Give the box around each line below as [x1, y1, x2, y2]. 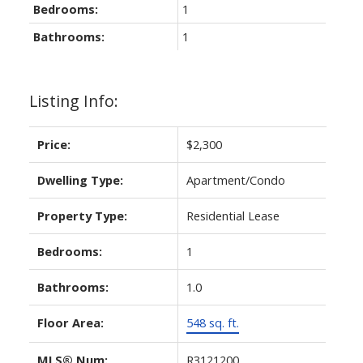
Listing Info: [28, 89, 118, 112]
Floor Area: [36, 314, 104, 331]
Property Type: [36, 207, 127, 224]
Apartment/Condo [186, 171, 285, 188]
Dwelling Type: [36, 171, 123, 188]
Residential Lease [186, 207, 280, 224]
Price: [36, 135, 70, 152]
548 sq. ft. [186, 314, 239, 331]
